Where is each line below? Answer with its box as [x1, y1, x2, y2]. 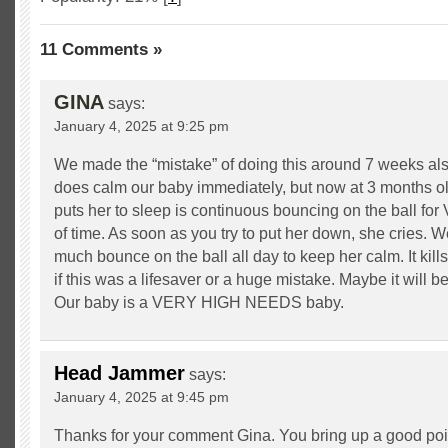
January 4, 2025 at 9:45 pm [54, 389, 229, 405]
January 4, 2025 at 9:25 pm [54, 118, 229, 134]
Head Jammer [54, 362, 185, 384]
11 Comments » [40, 40, 162, 59]
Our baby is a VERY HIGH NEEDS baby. [54, 294, 344, 311]
